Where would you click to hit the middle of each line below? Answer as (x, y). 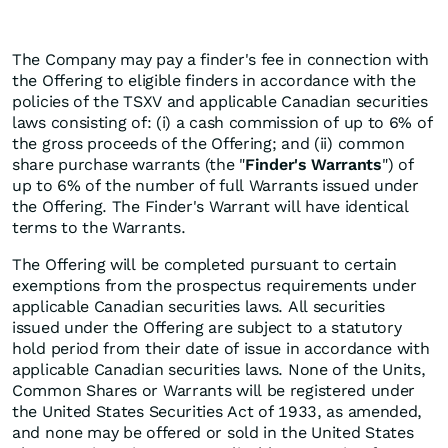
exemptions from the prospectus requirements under (214, 286)
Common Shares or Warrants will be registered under (214, 391)
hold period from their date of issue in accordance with (221, 349)
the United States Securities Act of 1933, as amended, (217, 412)
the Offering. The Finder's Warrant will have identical (210, 207)
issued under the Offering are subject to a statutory (207, 328)
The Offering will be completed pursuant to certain (205, 265)
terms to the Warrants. (99, 228)
